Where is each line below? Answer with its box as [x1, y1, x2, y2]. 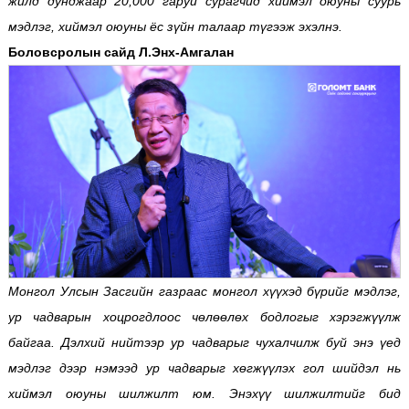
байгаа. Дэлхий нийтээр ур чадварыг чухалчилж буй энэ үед [7, 334, 402, 350]
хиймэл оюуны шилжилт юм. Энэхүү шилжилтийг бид [7, 385, 402, 401]
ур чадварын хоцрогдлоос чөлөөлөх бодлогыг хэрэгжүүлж [7, 309, 402, 324]
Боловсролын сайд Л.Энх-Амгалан [7, 45, 234, 60]
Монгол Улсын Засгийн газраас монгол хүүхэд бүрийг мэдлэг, [7, 283, 402, 299]
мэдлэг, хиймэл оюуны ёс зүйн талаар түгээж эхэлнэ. [7, 19, 342, 35]
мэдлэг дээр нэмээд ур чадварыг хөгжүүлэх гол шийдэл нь [7, 360, 402, 375]
